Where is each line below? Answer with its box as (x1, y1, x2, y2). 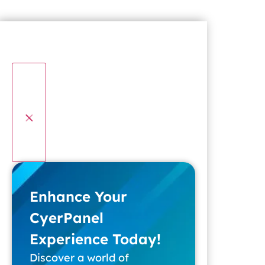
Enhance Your (30, 188, 127, 206)
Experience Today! (30, 230, 161, 248)
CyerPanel (30, 209, 104, 227)
